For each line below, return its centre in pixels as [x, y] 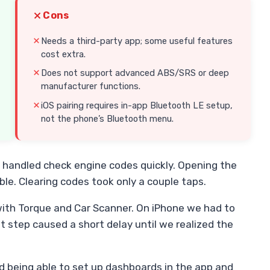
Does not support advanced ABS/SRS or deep [135, 73]
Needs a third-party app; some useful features [137, 41]
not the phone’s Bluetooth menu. [108, 119]
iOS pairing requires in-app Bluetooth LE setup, [137, 106]
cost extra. [64, 54]
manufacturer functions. [91, 86]
